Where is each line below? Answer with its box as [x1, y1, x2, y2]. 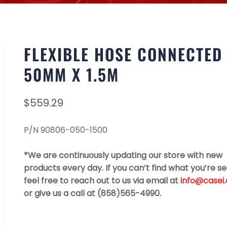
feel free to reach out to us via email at [23, 175, 180, 186]
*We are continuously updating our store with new [23, 149, 222, 161]
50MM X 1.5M [23, 62, 119, 86]
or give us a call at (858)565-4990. [23, 187, 161, 199]
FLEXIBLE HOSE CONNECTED [23, 42, 222, 66]
